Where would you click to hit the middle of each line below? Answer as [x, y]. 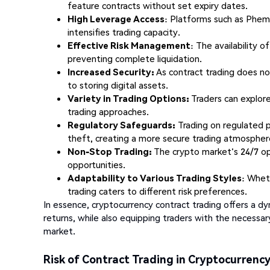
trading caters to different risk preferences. [157, 191]
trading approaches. [108, 111]
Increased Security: [112, 71]
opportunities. [96, 164]
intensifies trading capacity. [124, 32]
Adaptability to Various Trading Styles [155, 177]
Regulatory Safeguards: [121, 124]
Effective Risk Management [129, 45]
